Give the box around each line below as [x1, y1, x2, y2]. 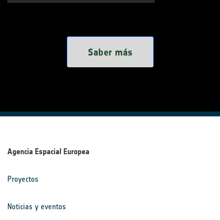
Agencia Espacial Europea [7, 147, 89, 157]
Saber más [87, 46, 133, 58]
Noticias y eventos [7, 202, 66, 212]
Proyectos [7, 174, 38, 184]
